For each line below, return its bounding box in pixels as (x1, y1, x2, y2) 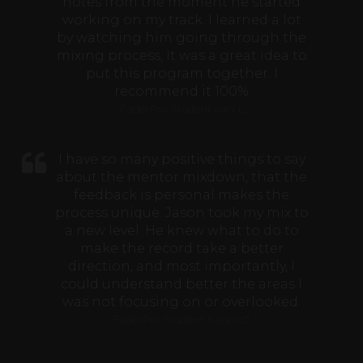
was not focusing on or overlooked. (62, 294, 301, 310)
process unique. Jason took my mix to (54, 205, 309, 221)
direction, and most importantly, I (68, 258, 295, 275)
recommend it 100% (114, 83, 249, 100)
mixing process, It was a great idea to (56, 48, 307, 64)
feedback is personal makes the (74, 187, 289, 203)
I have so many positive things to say (58, 152, 305, 168)
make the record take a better (79, 241, 284, 257)
